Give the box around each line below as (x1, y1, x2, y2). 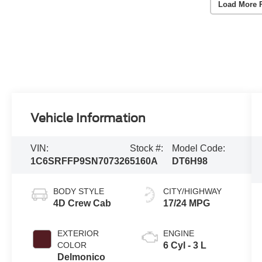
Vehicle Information (30, 111, 146, 126)
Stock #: (130, 143, 164, 153)
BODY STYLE (53, 186, 105, 196)
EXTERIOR (57, 228, 99, 238)
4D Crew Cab (53, 198, 112, 208)
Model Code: (172, 143, 226, 153)
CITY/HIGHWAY (163, 186, 222, 196)
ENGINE (163, 228, 194, 238)
